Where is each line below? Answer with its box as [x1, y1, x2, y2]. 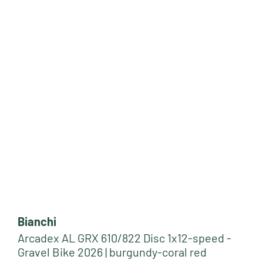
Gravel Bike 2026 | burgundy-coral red [18, 244, 207, 259]
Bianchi [18, 214, 56, 228]
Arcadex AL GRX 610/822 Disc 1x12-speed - [18, 230, 231, 245]
